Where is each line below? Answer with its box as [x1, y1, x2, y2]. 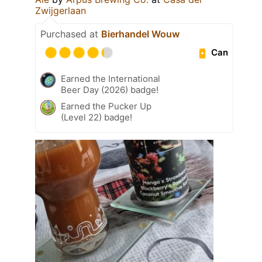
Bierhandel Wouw [101, 27, 180, 40]
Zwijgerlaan [35, 4, 86, 16]
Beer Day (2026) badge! [61, 84, 158, 95]
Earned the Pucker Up [61, 100, 151, 112]
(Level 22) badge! [61, 111, 132, 123]
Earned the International [61, 73, 160, 84]
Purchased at [40, 27, 101, 40]
